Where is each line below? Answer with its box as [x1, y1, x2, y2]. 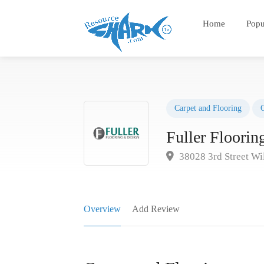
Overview [84, 203, 121, 214]
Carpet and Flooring [174, 103, 242, 113]
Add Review [132, 203, 180, 214]
